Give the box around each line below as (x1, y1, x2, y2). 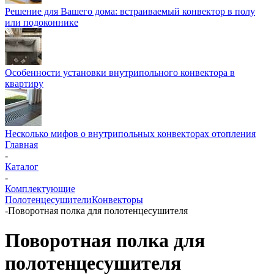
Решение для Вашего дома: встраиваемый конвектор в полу (5, 6, 255, 17)
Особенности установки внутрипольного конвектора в (5, 67, 235, 78)
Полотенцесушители (5, 194, 92, 205)
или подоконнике (5, 17, 78, 28)
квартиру (5, 78, 43, 89)
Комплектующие (5, 183, 75, 194)
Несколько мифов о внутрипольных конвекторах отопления (5, 128, 256, 139)
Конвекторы (92, 194, 143, 205)
